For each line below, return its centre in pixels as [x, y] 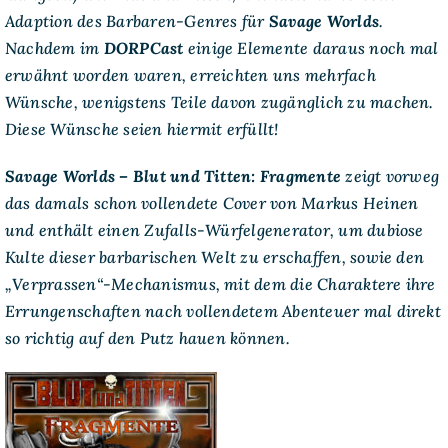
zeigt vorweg [390, 175]
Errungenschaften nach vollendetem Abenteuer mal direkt [222, 310]
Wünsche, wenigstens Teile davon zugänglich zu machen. [219, 101]
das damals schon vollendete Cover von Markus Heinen [211, 202]
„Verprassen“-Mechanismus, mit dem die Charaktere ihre [220, 283]
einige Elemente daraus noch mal [311, 47]
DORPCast [143, 47]
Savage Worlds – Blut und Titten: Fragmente [173, 175]
